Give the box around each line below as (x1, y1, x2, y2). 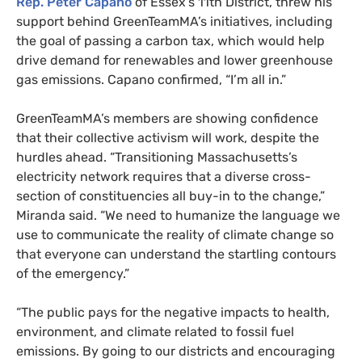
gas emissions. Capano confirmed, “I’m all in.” (16, 71, 286, 87)
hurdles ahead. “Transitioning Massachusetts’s (16, 149, 297, 165)
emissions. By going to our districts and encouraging (16, 343, 335, 359)
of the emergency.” (16, 265, 129, 281)
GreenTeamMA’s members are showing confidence (16, 110, 318, 126)
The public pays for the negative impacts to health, (21, 304, 330, 320)
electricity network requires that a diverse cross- (16, 168, 311, 184)
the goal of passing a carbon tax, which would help (16, 32, 325, 48)
